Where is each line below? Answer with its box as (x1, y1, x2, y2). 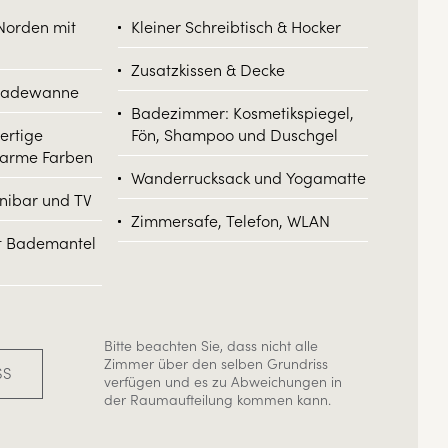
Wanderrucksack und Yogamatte (130, 165, 366, 188)
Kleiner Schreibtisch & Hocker (130, 14, 341, 37)
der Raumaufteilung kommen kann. (104, 388, 332, 409)
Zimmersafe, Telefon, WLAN (130, 208, 330, 231)
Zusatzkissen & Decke (130, 57, 285, 80)
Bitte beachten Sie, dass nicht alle (104, 334, 319, 355)
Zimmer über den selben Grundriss (104, 352, 329, 373)
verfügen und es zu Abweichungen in (104, 370, 343, 391)
